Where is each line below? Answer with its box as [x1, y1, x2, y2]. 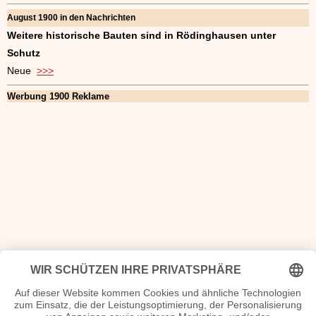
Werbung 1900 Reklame [7, 91, 109, 102]
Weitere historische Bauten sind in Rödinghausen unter [7, 30, 276, 42]
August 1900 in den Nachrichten [7, 13, 135, 23]
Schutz [7, 47, 40, 59]
